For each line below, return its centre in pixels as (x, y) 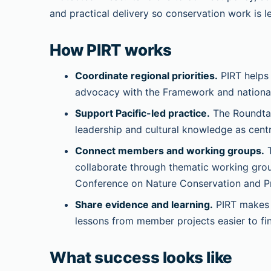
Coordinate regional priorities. (146, 76)
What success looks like (141, 257)
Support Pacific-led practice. (142, 113)
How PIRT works (111, 50)
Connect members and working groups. (170, 151)
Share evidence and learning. (144, 204)
